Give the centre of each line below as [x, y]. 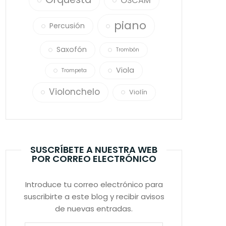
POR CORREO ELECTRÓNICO [94, 159]
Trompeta [74, 70]
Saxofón [72, 49]
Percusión [67, 26]
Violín [138, 92]
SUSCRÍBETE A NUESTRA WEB [94, 150]
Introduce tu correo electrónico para [94, 184]
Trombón [128, 49]
